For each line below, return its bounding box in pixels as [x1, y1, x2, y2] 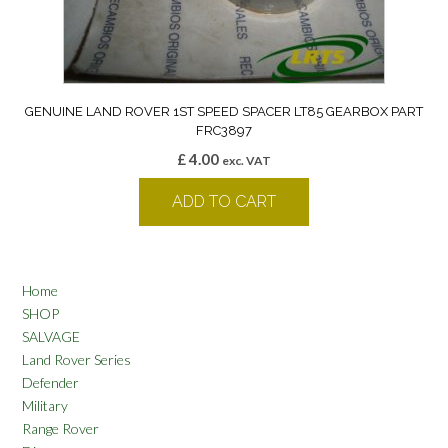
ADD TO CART [172, 191, 276, 211]
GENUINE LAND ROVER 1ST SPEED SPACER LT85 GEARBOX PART [25, 103, 423, 119]
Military [22, 396, 68, 414]
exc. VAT [222, 152, 271, 168]
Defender [22, 373, 79, 391]
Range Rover [22, 419, 99, 437]
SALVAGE [22, 327, 80, 345]
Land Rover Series [22, 350, 131, 368]
